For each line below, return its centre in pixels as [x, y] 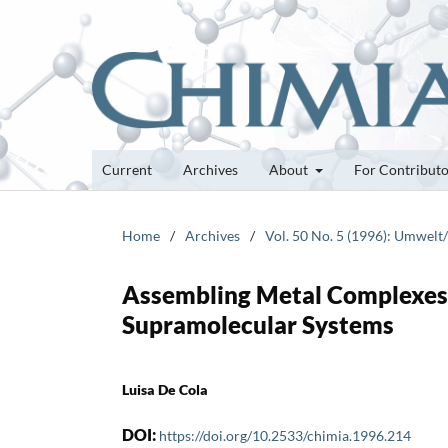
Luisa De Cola [165, 389]
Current [127, 169]
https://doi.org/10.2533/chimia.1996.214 [285, 435]
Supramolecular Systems [258, 324]
